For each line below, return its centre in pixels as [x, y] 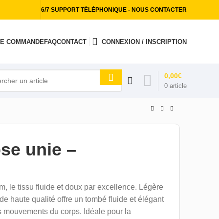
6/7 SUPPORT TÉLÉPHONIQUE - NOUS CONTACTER [114, 10]
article [178, 86]
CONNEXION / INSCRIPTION [144, 42]
